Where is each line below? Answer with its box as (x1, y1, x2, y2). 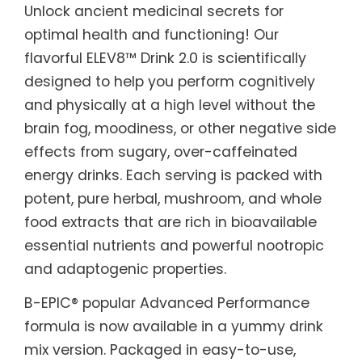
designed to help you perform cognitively (24, 70, 315, 91)
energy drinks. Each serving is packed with (24, 164, 322, 185)
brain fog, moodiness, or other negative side (24, 117, 336, 138)
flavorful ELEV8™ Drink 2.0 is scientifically (24, 47, 306, 68)
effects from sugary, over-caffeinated (24, 141, 297, 162)
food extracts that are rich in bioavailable (24, 211, 317, 232)
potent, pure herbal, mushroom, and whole (24, 187, 322, 208)
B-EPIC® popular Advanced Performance (24, 292, 309, 313)
